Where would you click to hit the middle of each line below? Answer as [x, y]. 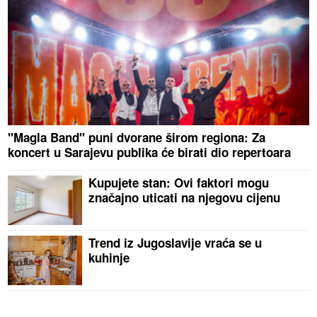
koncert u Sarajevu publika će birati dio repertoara [150, 152]
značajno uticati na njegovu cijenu [185, 198]
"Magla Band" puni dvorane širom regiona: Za [137, 138]
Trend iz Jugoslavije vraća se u [175, 243]
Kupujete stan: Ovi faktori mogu [179, 183]
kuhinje [109, 258]
